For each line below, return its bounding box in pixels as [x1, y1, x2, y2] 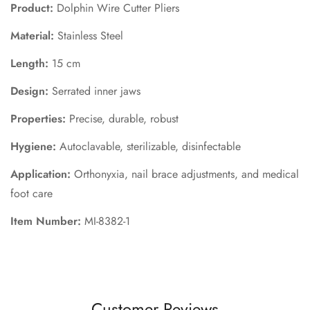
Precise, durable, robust [66, 111, 179, 127]
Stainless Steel [54, 28, 123, 44]
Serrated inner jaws [48, 83, 140, 100]
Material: [10, 28, 54, 44]
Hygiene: [10, 138, 56, 155]
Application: [10, 166, 71, 183]
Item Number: [10, 213, 81, 230]
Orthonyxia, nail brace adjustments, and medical [71, 166, 299, 183]
